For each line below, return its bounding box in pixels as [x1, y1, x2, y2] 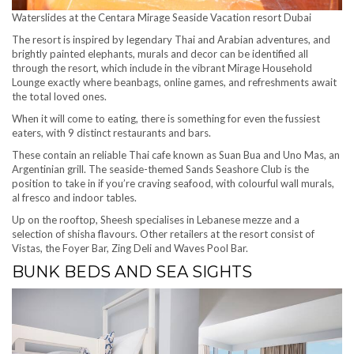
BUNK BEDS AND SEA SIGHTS [12, 262, 252, 282]
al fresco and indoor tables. [12, 191, 137, 205]
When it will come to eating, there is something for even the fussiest [12, 112, 320, 126]
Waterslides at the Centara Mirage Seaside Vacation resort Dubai [12, 11, 311, 24]
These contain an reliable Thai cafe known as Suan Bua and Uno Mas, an [12, 149, 340, 162]
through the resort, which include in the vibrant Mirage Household [12, 62, 312, 75]
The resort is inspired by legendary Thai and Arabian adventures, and [12, 33, 330, 47]
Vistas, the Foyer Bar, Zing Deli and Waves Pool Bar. [12, 242, 248, 255]
